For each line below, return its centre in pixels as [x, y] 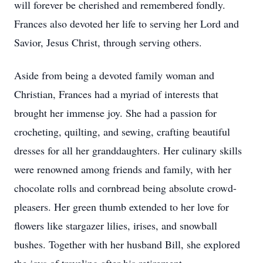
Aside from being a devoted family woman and [114, 75]
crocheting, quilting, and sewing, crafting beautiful [122, 131]
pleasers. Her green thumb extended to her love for [122, 207]
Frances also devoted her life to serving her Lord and [127, 23]
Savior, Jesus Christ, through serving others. [110, 42]
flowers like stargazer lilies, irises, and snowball [116, 225]
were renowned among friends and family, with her [123, 169]
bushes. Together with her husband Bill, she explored [127, 244]
